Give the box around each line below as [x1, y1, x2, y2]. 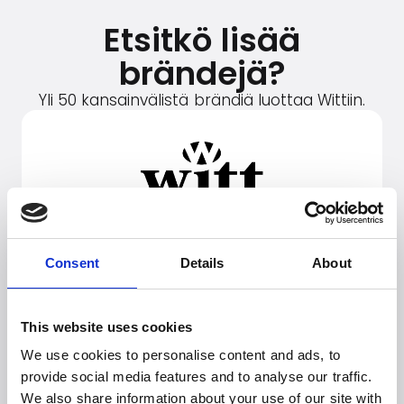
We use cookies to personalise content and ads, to [21, 347, 341, 363]
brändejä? [118, 50, 286, 96]
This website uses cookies [21, 318, 193, 335]
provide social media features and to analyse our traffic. [21, 369, 372, 384]
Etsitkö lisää [104, 17, 300, 63]
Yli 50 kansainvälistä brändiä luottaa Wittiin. [38, 89, 366, 111]
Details [179, 254, 225, 271]
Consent [45, 254, 99, 271]
